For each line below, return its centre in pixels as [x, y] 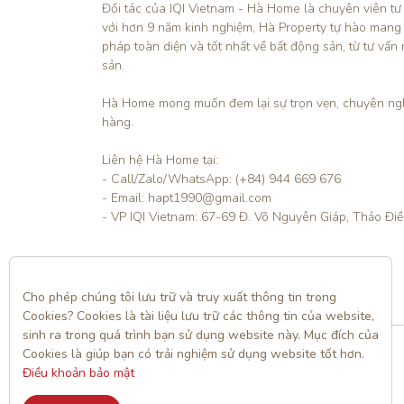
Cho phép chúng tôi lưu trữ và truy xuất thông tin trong [179, 297]
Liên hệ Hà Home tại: [160, 160]
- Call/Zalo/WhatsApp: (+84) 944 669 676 [221, 179]
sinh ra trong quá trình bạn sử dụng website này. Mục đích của [201, 335]
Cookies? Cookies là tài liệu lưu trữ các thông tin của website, [198, 316]
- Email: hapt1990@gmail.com [186, 197]
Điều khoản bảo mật [78, 373]
